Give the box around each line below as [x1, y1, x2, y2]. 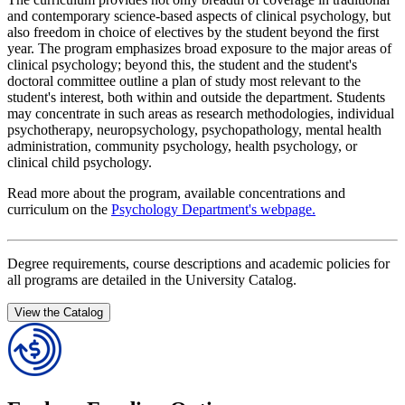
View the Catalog [14, 306, 103, 320]
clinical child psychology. [7, 155, 152, 171]
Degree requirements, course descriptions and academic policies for [7, 256, 390, 272]
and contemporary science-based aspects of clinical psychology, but [7, 8, 391, 24]
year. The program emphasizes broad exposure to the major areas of [7, 41, 391, 57]
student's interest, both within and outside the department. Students [7, 89, 385, 106]
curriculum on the [7, 202, 111, 218]
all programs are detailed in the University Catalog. [7, 272, 297, 288]
